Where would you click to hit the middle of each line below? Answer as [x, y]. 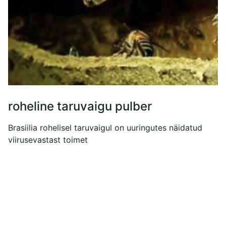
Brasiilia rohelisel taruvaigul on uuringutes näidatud [105, 127]
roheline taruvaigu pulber [80, 106]
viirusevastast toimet [48, 139]
